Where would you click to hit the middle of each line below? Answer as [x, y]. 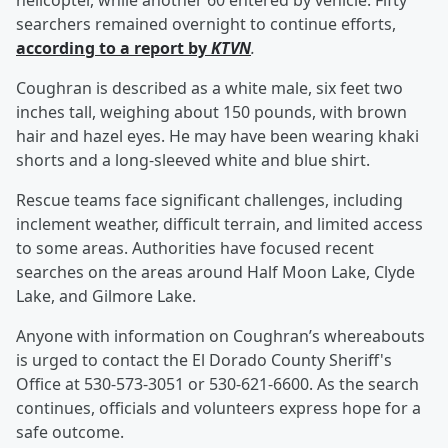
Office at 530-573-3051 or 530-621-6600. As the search [217, 384]
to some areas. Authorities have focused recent [195, 248]
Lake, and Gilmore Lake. [106, 296]
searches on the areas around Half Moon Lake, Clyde [215, 272]
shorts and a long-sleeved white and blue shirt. [193, 160]
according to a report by [113, 48]
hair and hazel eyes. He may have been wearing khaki [217, 136]
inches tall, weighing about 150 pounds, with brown [211, 112]
